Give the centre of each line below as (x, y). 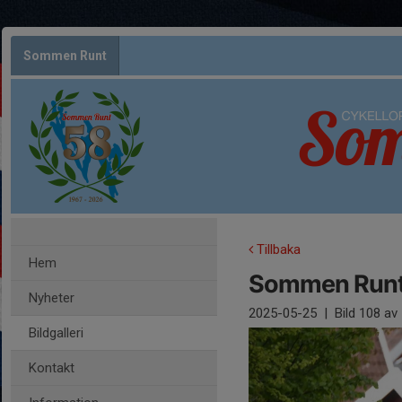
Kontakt (52, 368)
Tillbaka (277, 249)
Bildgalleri (56, 333)
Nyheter (52, 298)
